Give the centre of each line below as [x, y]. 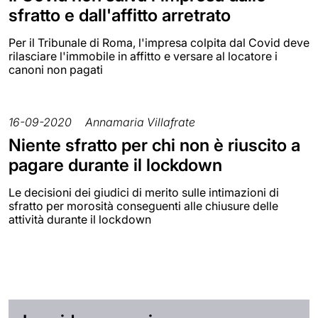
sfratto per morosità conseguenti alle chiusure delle [143, 205]
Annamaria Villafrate [140, 122]
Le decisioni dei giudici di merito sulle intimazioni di [144, 192]
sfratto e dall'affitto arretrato [120, 15]
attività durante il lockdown [80, 219]
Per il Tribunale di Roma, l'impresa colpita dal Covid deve [159, 42]
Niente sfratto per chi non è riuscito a [154, 145]
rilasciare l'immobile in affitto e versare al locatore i [143, 56]
